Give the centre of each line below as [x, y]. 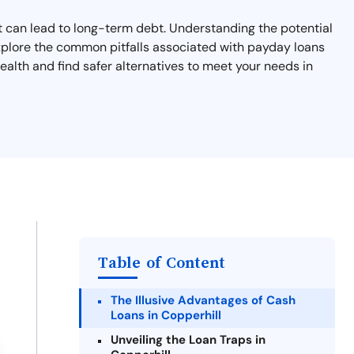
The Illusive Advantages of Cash [203, 300]
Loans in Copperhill [166, 315]
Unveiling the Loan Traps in [188, 340]
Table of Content [162, 262]
